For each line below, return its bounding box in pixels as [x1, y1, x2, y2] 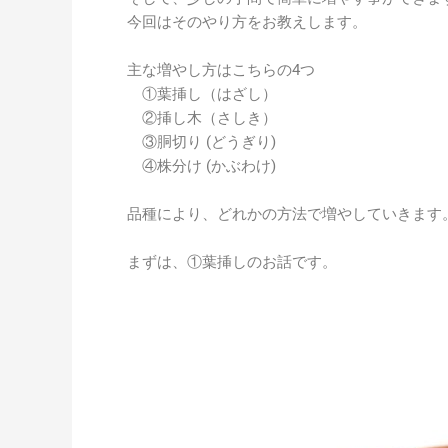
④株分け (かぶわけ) [127, 157, 276, 175]
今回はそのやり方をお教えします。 [127, 13, 367, 31]
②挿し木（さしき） [127, 109, 277, 127]
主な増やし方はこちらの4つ [127, 61, 315, 79]
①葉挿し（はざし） [127, 85, 277, 103]
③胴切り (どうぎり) [127, 133, 276, 151]
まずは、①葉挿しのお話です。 [127, 253, 337, 271]
